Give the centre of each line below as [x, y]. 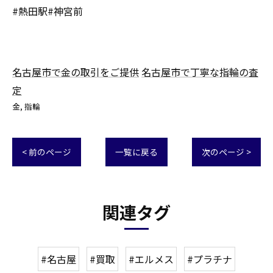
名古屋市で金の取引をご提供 [76, 72]
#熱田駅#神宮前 [48, 11]
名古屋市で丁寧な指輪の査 [200, 72]
